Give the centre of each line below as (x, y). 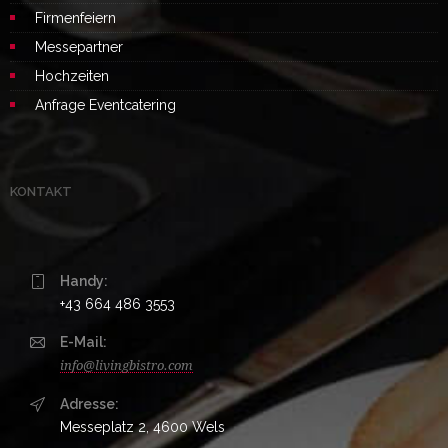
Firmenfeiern (75, 17)
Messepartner (79, 46)
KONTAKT (41, 191)
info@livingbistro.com (126, 365)
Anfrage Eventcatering (105, 104)
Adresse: (89, 403)
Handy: (84, 280)
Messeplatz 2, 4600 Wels (142, 426)
